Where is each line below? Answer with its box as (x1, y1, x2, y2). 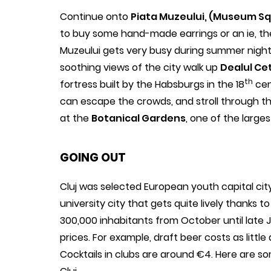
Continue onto (60, 9, 131, 24)
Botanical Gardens (91, 111, 186, 125)
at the (60, 111, 91, 125)
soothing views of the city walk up (60, 60, 220, 74)
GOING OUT (60, 149, 126, 166)
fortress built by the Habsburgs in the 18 (60, 77, 244, 91)
